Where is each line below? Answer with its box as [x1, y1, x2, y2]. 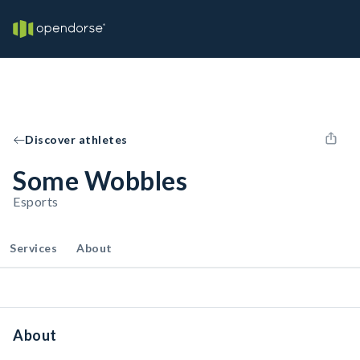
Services [10, 241, 57, 255]
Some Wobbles [13, 165, 187, 196]
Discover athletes [25, 133, 128, 146]
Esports [13, 194, 59, 209]
